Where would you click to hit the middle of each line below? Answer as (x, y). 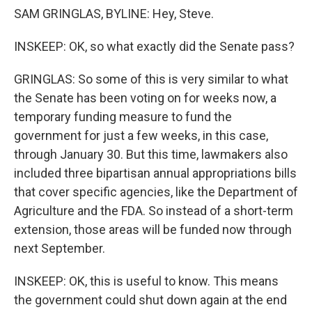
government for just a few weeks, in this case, (141, 135)
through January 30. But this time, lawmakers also (151, 154)
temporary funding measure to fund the (123, 117)
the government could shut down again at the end (150, 300)
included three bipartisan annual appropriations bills (155, 173)
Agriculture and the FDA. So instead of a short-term (154, 211)
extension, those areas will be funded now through (153, 229)
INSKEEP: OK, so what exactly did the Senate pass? (154, 46)
